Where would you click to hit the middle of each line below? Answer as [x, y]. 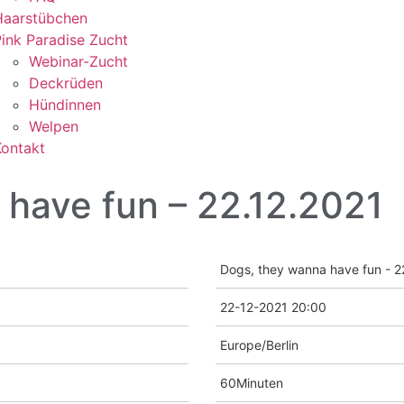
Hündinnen [64, 105]
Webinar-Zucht [78, 61]
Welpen [53, 126]
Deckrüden [65, 83]
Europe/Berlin [259, 345]
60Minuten [252, 383]
